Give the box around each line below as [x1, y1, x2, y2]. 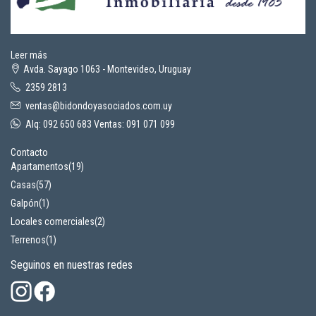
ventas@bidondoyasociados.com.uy [25, 99, 172, 111]
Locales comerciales [11, 215, 95, 227]
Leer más [11, 49, 47, 61]
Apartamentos [11, 160, 68, 172]
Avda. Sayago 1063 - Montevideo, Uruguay [23, 63, 191, 75]
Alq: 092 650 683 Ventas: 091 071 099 [23, 118, 175, 130]
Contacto [11, 146, 48, 158]
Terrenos [11, 233, 46, 245]
